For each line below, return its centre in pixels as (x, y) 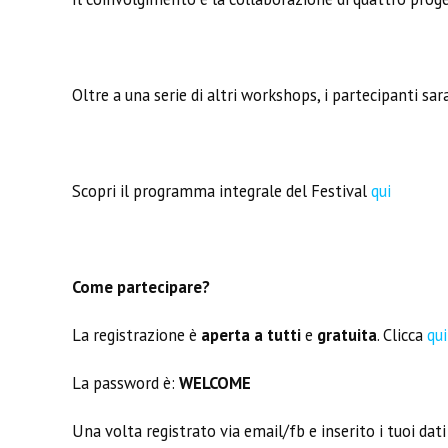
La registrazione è (136, 335)
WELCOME (215, 383)
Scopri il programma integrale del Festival (221, 191)
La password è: (125, 383)
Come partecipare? (141, 287)
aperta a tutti (253, 335)
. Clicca (402, 335)
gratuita (347, 335)
